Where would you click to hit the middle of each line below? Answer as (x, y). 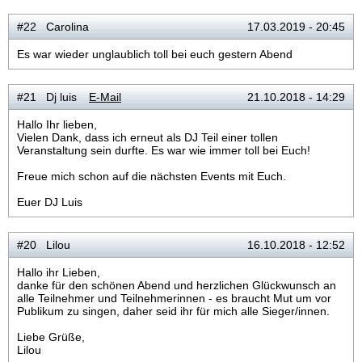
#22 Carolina (53, 27)
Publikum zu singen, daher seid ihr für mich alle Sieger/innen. (173, 311)
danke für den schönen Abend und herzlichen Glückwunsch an (177, 285)
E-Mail (105, 97)
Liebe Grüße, (51, 337)
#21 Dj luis (47, 97)
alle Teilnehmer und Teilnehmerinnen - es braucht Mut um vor (174, 298)
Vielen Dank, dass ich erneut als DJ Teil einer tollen (147, 137)
